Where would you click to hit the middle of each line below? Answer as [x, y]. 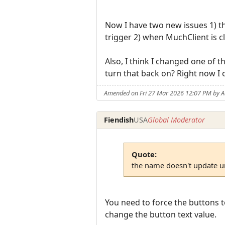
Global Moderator [177, 120]
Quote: [144, 154]
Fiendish [119, 120]
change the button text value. [161, 214]
